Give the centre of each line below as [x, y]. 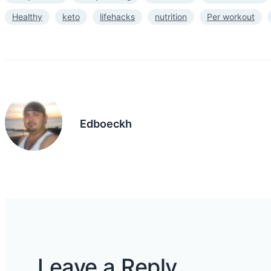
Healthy [27, 16]
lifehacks [117, 16]
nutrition [171, 16]
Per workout [231, 16]
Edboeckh [106, 124]
